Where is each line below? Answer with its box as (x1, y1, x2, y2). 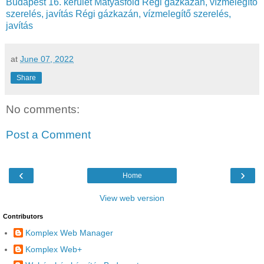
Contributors (3, 212, 43, 220)
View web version (100, 193, 164, 203)
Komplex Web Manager (25, 228, 113, 238)
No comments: (6, 103, 80, 115)
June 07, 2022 (20, 54, 74, 64)
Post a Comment (6, 128, 91, 141)
